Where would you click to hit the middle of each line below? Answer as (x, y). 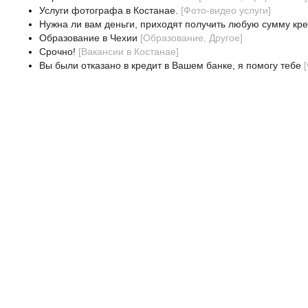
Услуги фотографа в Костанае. (108, 10)
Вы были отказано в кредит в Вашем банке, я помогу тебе (170, 65)
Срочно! (57, 52)
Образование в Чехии (88, 38)
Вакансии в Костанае (128, 52)
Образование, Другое (191, 38)
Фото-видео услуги (225, 10)
